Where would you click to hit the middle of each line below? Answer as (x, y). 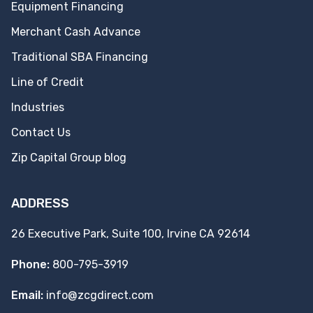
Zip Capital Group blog (69, 158)
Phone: (30, 264)
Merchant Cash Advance (76, 32)
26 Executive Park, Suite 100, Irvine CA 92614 (131, 234)
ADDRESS (40, 203)
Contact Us (41, 132)
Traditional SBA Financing (80, 57)
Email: (27, 295)
